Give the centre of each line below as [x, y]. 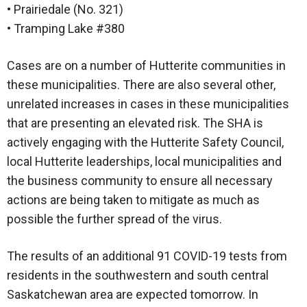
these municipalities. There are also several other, [141, 85]
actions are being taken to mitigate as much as [133, 200]
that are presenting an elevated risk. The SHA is [135, 123]
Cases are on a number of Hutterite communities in [146, 66]
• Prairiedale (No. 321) [65, 10]
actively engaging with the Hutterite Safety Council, [145, 143]
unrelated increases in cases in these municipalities [148, 104]
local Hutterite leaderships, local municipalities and [144, 162]
